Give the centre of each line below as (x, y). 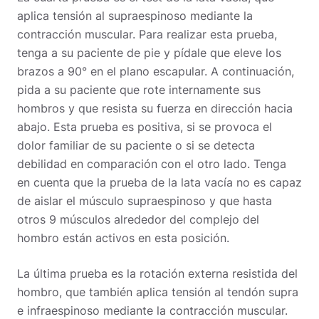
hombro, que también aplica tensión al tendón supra (158, 292)
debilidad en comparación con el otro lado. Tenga (152, 163)
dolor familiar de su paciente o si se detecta (136, 145)
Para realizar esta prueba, (208, 34)
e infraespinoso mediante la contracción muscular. (152, 310)
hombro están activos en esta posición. (123, 237)
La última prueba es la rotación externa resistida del (157, 273)
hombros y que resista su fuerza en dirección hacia (155, 108)
